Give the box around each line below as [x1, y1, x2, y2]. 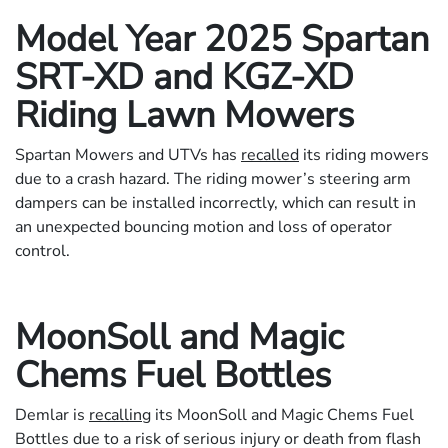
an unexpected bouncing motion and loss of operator [15, 216, 392, 239]
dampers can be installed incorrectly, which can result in [15, 192, 416, 215]
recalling [89, 404, 151, 427]
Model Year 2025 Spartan [15, 15, 429, 65]
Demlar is [15, 404, 89, 427]
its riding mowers [299, 144, 429, 167]
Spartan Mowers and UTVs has [15, 144, 241, 167]
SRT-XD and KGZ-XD [15, 53, 354, 103]
